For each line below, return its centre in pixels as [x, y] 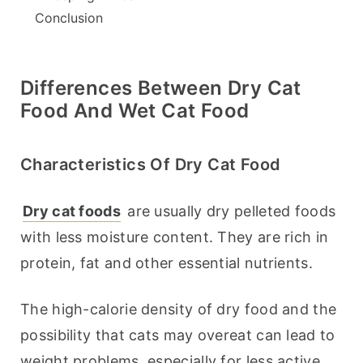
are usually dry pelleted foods [229, 211]
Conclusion [69, 18]
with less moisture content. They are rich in [175, 237]
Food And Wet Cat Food [135, 111]
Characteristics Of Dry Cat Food [151, 165]
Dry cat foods [72, 211]
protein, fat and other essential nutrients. [167, 263]
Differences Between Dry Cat [161, 88]
